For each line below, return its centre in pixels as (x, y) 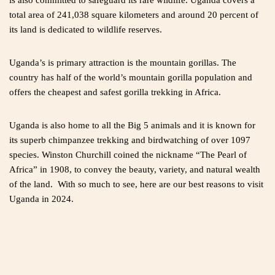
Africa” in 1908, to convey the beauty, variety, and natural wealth (135, 170)
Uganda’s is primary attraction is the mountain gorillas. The (123, 63)
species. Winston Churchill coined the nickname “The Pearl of (128, 155)
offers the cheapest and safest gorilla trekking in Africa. (115, 92)
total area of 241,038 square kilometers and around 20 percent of (134, 15)
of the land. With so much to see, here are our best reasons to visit (136, 184)
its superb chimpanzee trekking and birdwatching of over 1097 (130, 140)
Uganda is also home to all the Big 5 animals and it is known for (132, 126)
